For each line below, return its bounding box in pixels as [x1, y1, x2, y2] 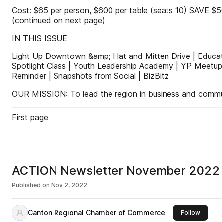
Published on [12, 181, 50, 189]
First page [12, 112, 48, 122]
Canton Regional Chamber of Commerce [28, 208, 165, 217]
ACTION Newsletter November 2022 [12, 164, 220, 178]
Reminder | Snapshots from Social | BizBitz [12, 71, 169, 81]
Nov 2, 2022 [51, 181, 87, 189]
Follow [181, 209, 200, 216]
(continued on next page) [12, 15, 105, 25]
